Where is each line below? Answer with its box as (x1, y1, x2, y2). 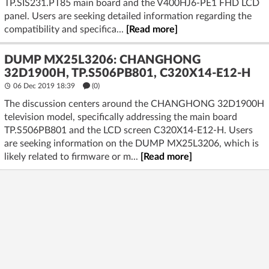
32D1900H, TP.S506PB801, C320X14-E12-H (4, 67, 251, 79)
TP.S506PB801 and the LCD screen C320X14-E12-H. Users (4, 125, 253, 135)
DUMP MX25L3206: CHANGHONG (4, 54, 201, 66)
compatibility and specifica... (4, 25, 126, 34)
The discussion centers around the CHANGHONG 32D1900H (4, 99, 264, 109)
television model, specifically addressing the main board (4, 112, 237, 122)
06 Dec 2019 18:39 (11, 82, 77, 89)
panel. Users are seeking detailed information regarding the (4, 11, 252, 21)
